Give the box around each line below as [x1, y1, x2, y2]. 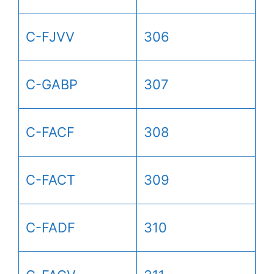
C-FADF [26, 219, 75, 235]
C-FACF [26, 124, 75, 140]
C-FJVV [26, 28, 75, 45]
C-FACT [26, 171, 75, 188]
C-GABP [26, 76, 78, 92]
